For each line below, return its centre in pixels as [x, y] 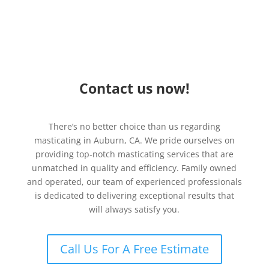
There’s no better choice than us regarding [134, 126]
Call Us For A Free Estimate [134, 249]
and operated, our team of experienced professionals [134, 182]
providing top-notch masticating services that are [134, 154]
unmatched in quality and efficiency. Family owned [134, 168]
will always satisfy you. [134, 209]
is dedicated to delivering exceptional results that [134, 195]
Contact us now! [134, 88]
